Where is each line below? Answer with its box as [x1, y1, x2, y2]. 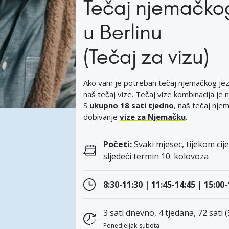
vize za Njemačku [119, 111, 186, 122]
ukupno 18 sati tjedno [89, 100, 174, 111]
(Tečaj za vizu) [83, 43, 209, 70]
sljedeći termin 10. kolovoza [103, 151, 209, 163]
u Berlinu [83, 19, 162, 45]
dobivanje [83, 111, 120, 122]
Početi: [103, 139, 132, 150]
